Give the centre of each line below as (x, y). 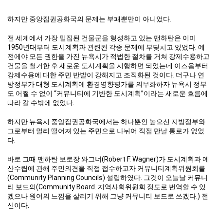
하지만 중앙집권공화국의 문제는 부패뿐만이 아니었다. (89, 19)
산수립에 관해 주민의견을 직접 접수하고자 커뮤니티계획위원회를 (106, 168)
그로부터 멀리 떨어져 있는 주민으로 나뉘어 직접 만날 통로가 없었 (106, 131)
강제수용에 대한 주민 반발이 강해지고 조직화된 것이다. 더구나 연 (106, 75)
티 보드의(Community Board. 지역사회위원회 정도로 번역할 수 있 (107, 187)
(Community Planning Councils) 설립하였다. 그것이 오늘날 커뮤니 (108, 177)
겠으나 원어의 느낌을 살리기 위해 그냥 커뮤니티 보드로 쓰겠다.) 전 (108, 196)
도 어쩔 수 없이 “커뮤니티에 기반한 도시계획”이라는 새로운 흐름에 (108, 93)
